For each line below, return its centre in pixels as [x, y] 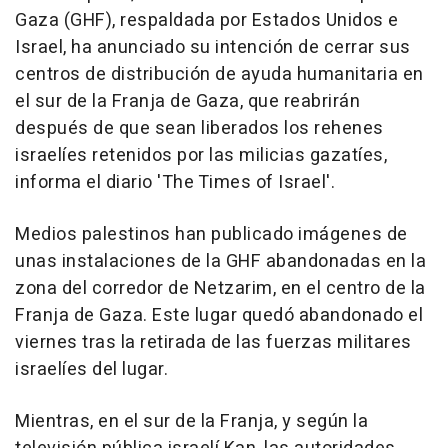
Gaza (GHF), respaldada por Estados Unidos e [207, 21]
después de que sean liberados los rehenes [199, 129]
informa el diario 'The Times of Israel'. [175, 183]
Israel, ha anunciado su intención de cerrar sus [213, 48]
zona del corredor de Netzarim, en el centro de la [220, 289]
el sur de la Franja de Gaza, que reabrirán [187, 102]
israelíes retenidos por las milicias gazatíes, [201, 156]
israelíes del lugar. [91, 370]
